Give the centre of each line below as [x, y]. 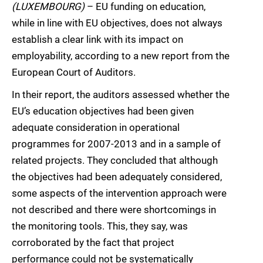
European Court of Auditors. [74, 73]
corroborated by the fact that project [93, 243]
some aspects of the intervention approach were [119, 193]
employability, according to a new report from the [121, 56]
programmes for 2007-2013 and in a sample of [116, 144]
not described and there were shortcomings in [114, 210]
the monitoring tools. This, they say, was [100, 226]
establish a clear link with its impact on [97, 40]
